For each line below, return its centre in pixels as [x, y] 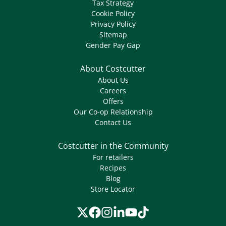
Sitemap [113, 35]
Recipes [113, 168]
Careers [113, 91]
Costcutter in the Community [113, 146]
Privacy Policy [113, 24]
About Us [113, 80]
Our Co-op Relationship [113, 112]
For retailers [113, 157]
